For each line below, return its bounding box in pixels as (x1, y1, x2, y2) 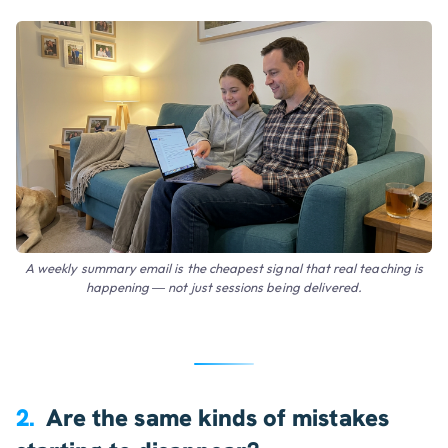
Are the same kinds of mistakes (45, 402, 389, 434)
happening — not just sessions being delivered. (85, 279, 363, 296)
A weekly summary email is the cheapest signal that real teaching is (24, 260, 424, 277)
